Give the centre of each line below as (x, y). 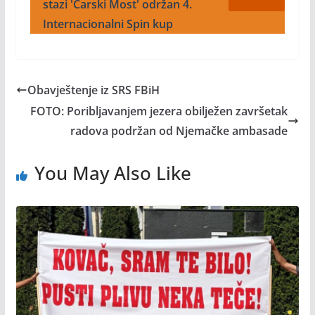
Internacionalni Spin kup (108, 24)
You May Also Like (112, 173)
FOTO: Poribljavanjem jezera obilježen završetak (159, 111)
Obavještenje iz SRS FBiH (93, 90)
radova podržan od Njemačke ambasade (179, 131)
